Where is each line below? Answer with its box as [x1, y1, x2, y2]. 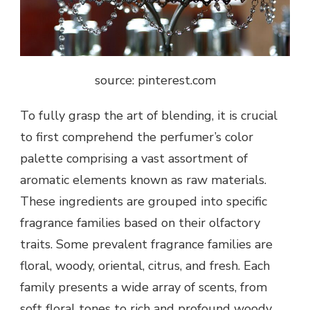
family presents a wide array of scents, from [20, 279, 267, 296]
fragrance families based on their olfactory [20, 215, 260, 232]
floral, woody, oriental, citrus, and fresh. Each [20, 257, 270, 275]
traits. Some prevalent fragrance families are [20, 236, 273, 253]
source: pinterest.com [94, 72, 216, 89]
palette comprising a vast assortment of [20, 150, 248, 167]
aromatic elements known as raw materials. [20, 172, 266, 189]
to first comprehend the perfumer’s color [20, 129, 253, 146]
